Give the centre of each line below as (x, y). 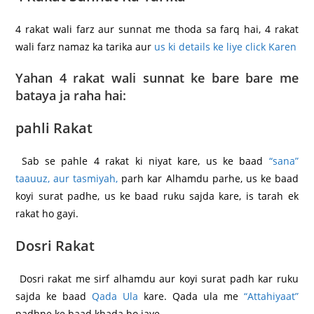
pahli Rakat (54, 128)
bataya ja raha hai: (71, 96)
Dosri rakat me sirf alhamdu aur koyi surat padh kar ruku (157, 279)
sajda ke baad (54, 296)
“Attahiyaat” (271, 296)
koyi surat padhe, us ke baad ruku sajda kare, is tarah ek (157, 196)
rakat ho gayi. (47, 214)
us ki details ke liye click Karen (226, 47)
